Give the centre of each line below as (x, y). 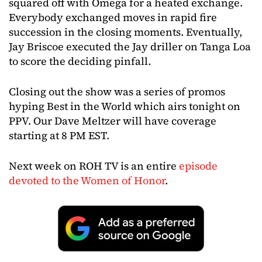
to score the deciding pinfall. (80, 61)
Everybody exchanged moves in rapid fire (113, 17)
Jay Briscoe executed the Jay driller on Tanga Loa (130, 46)
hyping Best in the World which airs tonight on (125, 106)
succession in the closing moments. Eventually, (125, 32)
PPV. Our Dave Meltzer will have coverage (113, 121)
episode (198, 166)
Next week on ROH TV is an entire (94, 166)
